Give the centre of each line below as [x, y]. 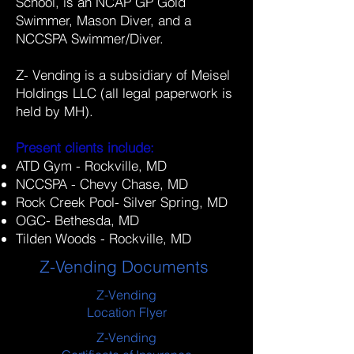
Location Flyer [126, 312]
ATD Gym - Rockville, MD [91, 166]
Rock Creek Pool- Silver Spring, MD [122, 202]
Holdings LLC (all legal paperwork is [124, 93]
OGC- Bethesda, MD [77, 220]
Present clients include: [85, 147]
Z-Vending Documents [126, 266]
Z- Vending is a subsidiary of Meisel [123, 75]
